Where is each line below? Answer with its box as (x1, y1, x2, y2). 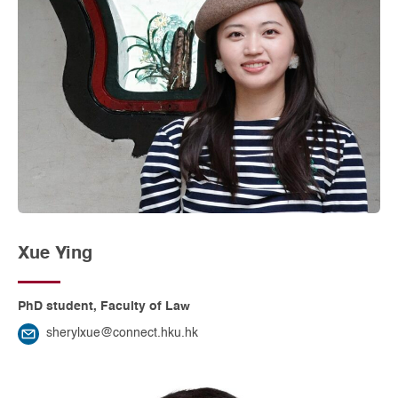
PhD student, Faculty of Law (18, 300, 190, 313)
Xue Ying (18, 243, 92, 263)
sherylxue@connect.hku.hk (46, 328, 198, 340)
